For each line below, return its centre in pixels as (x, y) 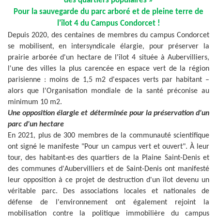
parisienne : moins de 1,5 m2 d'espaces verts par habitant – (108, 80)
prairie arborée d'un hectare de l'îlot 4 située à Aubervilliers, (108, 58)
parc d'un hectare (36, 125)
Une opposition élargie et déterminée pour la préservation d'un (108, 114)
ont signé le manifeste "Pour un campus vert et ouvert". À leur (108, 147)
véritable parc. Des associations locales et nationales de (108, 192)
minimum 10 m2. (35, 102)
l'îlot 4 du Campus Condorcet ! (108, 24)
